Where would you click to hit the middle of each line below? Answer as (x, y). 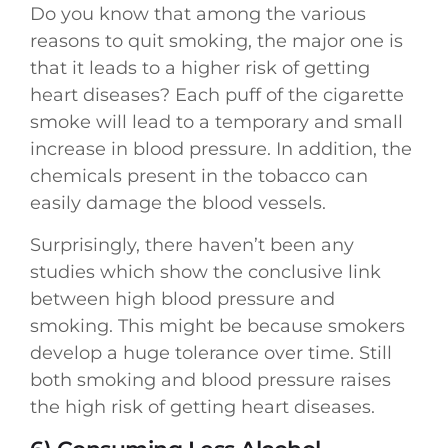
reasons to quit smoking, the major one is (216, 41)
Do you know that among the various (198, 14)
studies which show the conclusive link (205, 271)
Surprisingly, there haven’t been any (192, 244)
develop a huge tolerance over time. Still (211, 352)
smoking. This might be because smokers (217, 325)
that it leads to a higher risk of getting (200, 68)
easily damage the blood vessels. (178, 203)
